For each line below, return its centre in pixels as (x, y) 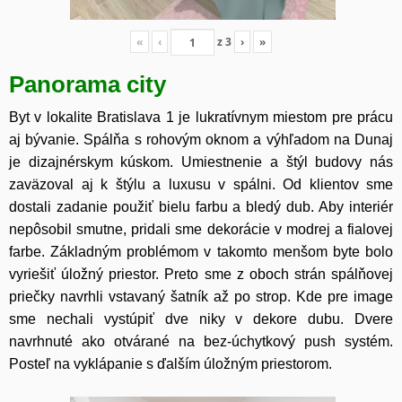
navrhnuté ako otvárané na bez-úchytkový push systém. (201, 342)
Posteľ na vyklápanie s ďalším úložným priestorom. (170, 364)
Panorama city (87, 85)
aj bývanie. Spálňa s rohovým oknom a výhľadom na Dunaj (201, 140)
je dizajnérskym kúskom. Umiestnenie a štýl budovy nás (201, 162)
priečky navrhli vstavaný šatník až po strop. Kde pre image (201, 297)
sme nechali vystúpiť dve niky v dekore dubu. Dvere (201, 319)
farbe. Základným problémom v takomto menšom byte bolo (201, 252)
